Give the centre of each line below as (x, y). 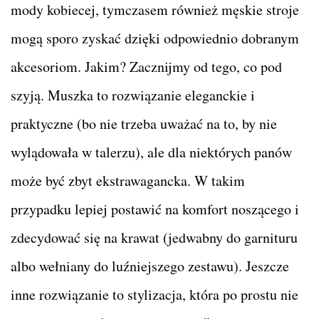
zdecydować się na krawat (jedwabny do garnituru (154, 238)
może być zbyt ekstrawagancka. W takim (128, 181)
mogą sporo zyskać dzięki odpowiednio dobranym (155, 38)
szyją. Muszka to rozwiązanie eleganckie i (133, 95)
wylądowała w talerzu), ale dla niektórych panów (151, 152)
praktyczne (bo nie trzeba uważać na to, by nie (144, 124)
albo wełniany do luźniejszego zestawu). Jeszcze (150, 266)
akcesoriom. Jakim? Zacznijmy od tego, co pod (146, 67)
